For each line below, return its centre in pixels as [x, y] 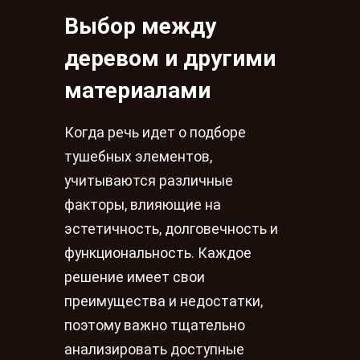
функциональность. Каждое [158, 254]
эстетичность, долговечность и [171, 229]
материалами [137, 90]
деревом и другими [170, 58]
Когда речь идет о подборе [155, 133]
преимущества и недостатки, [164, 302]
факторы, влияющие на [143, 205]
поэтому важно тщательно [155, 326]
